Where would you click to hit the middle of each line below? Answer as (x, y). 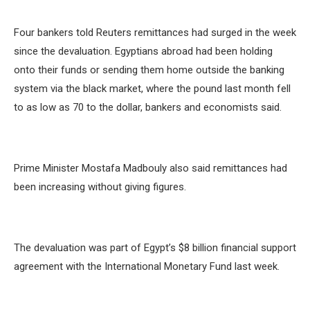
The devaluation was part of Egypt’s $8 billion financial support (155, 248)
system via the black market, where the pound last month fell (152, 89)
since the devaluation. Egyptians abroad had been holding (143, 52)
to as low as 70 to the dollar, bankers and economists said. (148, 108)
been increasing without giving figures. (100, 187)
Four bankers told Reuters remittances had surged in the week (155, 33)
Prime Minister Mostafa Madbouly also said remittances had (151, 168)
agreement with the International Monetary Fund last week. (147, 267)
